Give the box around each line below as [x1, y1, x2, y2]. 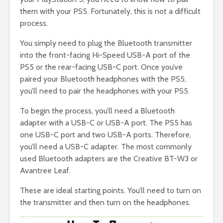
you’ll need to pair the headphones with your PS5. [20, 86, 190, 96]
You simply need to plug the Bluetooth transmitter [20, 38, 192, 48]
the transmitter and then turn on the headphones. [20, 198, 191, 208]
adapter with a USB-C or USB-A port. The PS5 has [20, 118, 192, 128]
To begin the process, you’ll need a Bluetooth [20, 106, 175, 116]
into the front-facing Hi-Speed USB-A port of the [20, 50, 190, 60]
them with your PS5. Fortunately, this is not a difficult [20, 6, 201, 16]
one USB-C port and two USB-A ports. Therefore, [20, 130, 191, 140]
